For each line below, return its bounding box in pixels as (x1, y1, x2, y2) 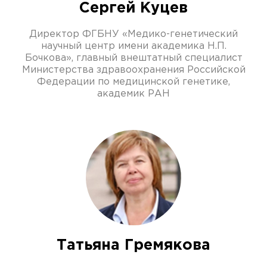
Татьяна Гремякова (57, 239, 210, 253)
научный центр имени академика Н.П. (41, 42, 226, 51)
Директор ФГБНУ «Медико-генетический (29, 30, 238, 39)
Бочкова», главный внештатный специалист (24, 54, 243, 63)
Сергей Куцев (79, 2, 188, 15)
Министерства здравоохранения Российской (21, 66, 246, 75)
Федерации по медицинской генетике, (37, 77, 230, 87)
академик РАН (97, 89, 170, 99)
